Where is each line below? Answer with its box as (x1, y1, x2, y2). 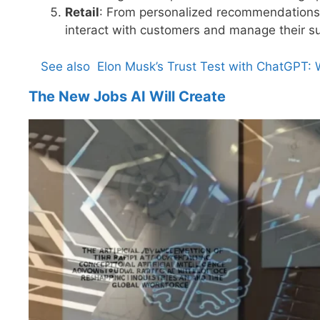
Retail (65, 5, 99, 20)
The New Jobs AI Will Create (29, 87, 226, 105)
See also (41, 59, 90, 74)
